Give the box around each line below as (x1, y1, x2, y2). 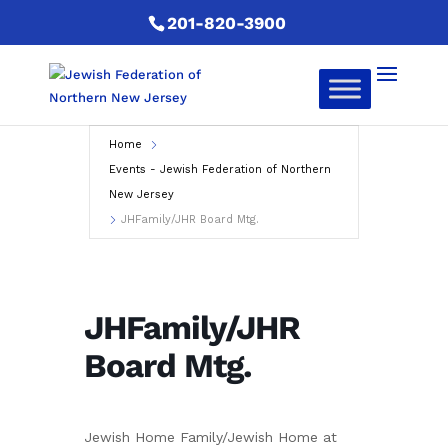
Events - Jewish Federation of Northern (109, 162, 331, 176)
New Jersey (109, 187, 174, 201)
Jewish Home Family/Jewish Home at (84, 428, 337, 445)
